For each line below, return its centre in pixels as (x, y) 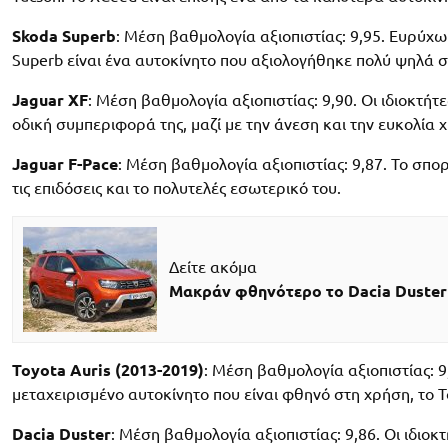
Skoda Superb (64, 35)
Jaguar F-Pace (65, 163)
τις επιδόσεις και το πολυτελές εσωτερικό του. (176, 187)
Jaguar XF (50, 99)
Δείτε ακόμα (212, 267)
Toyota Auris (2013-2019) (108, 369)
